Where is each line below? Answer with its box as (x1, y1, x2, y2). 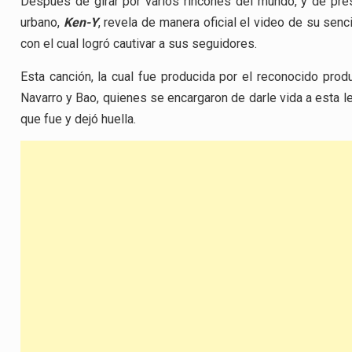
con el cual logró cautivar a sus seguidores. (20, 36, 257, 52)
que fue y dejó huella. (20, 111, 136, 126)
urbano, (20, 15, 64, 31)
